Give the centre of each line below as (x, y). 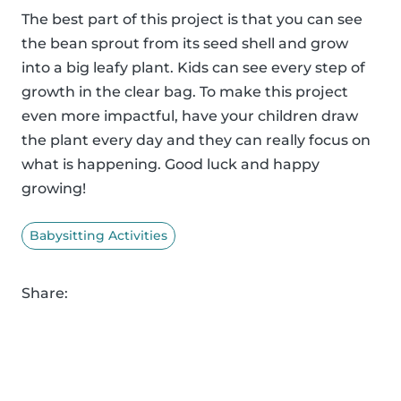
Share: (45, 293)
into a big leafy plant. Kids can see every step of (193, 67)
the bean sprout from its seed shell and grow (185, 43)
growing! (54, 188)
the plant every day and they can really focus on (196, 140)
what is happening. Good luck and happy (171, 164)
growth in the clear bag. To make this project (185, 91)
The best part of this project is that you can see (192, 19)
